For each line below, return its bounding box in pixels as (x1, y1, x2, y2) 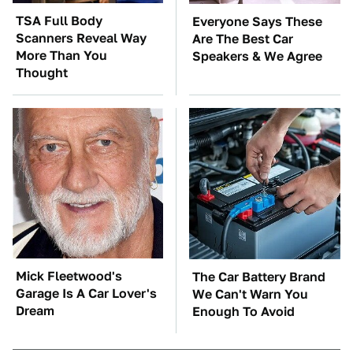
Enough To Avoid (192, 304, 295, 319)
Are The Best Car (192, 32, 293, 46)
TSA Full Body (16, 13, 102, 28)
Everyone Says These (192, 14, 322, 29)
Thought (16, 65, 68, 80)
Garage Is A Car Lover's (16, 286, 157, 301)
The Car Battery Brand (192, 269, 325, 284)
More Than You (16, 48, 107, 63)
